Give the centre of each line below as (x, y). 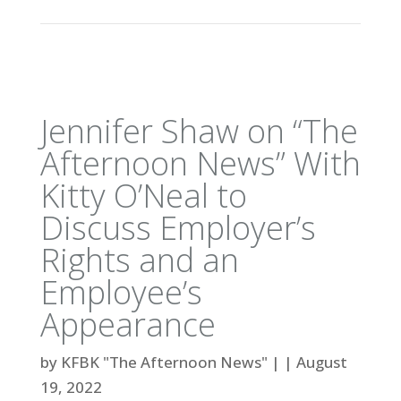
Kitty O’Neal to (143, 195)
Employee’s (121, 292)
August (321, 362)
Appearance (128, 324)
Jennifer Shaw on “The (199, 131)
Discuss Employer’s (178, 227)
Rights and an (139, 260)
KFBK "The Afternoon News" (166, 362)
